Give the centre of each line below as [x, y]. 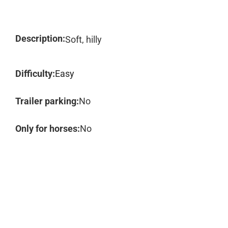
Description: [40, 38]
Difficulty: [35, 74]
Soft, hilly [83, 39]
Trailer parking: [47, 101]
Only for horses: [48, 129]
